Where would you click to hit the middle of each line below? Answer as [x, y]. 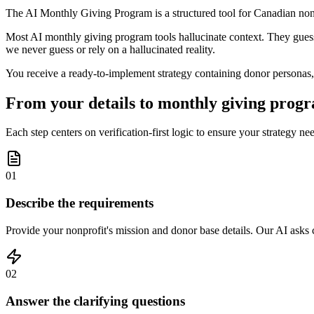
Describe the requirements [80, 203]
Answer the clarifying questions [95, 301]
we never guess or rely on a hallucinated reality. [110, 49]
